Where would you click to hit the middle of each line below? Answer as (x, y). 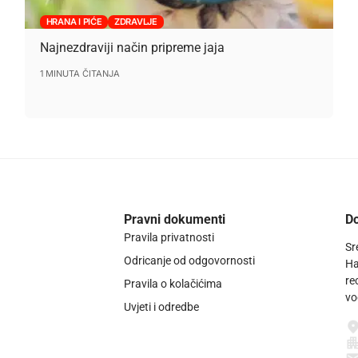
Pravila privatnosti (169, 238)
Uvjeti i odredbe (161, 307)
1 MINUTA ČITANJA (80, 74)
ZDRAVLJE (136, 21)
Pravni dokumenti (174, 220)
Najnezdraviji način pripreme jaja (132, 48)
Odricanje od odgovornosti (189, 261)
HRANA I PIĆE (74, 21)
